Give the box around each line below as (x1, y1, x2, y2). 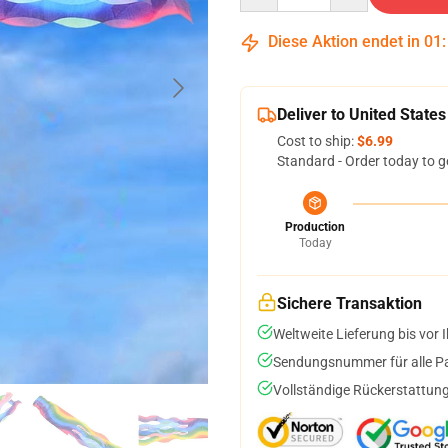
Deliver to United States (277, 105, 446, 124)
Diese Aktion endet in (264, 32, 424, 51)
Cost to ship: (277, 133, 357, 149)
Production (285, 220, 345, 234)
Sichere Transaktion (277, 294, 422, 313)
